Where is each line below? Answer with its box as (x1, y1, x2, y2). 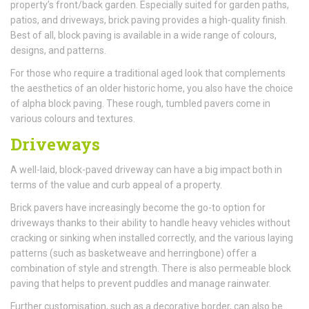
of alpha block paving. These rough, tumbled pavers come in (10, 97, 270, 109)
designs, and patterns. (10, 44, 106, 56)
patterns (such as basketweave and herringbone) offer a (10, 247, 257, 259)
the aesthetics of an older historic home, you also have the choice (10, 82, 293, 94)
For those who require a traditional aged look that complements (10, 67, 286, 79)
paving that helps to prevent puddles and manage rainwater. (10, 277, 271, 289)
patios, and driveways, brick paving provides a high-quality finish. (10, 14, 288, 26)
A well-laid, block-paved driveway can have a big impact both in (10, 163, 282, 175)
